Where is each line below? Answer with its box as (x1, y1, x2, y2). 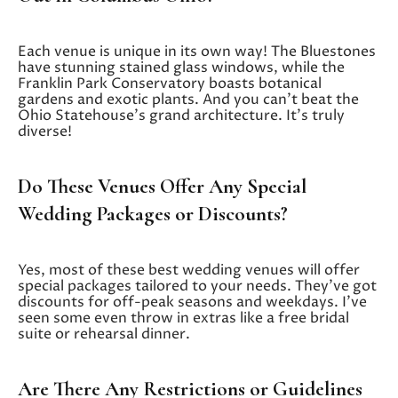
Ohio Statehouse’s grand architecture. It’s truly (18, 105, 345, 125)
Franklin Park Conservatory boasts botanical (18, 73, 322, 93)
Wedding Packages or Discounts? (18, 201, 288, 227)
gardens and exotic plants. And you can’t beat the (18, 89, 359, 109)
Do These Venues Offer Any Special (18, 173, 306, 199)
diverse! (18, 121, 72, 141)
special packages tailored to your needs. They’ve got (18, 275, 377, 296)
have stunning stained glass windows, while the (18, 57, 345, 77)
